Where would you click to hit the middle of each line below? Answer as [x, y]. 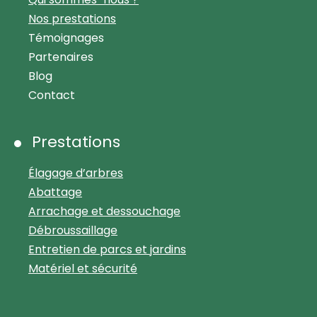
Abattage [55, 192]
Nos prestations [72, 18]
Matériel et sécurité [83, 268]
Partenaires [61, 57]
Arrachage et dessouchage [104, 211]
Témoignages [66, 38]
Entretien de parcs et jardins [107, 249]
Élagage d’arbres [76, 173]
